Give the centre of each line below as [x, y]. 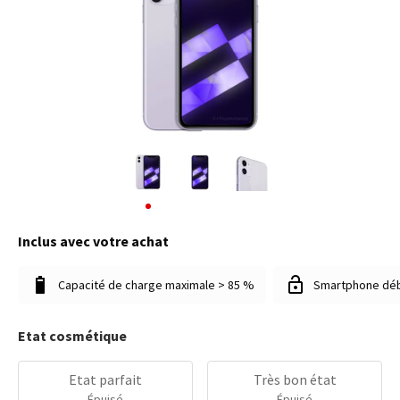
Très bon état [295, 379]
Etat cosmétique [72, 336]
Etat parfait [105, 379]
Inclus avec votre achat [93, 241]
